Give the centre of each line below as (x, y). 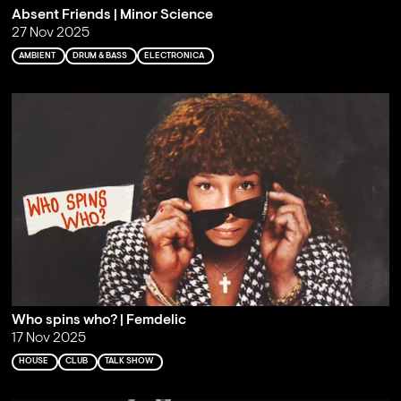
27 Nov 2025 (50, 33)
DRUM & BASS (99, 55)
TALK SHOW (128, 362)
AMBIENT (37, 55)
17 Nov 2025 (48, 339)
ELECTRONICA (174, 55)
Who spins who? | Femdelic (98, 321)
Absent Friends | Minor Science (112, 15)
